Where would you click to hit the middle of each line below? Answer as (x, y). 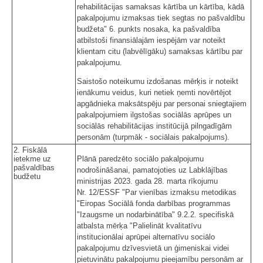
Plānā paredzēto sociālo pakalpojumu (140, 159)
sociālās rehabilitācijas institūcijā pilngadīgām (154, 126)
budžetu (28, 176)
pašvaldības (34, 167)
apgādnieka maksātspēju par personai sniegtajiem (162, 103)
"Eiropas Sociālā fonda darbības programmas (154, 203)
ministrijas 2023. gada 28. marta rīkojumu (147, 181)
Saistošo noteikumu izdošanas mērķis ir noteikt (158, 81)
